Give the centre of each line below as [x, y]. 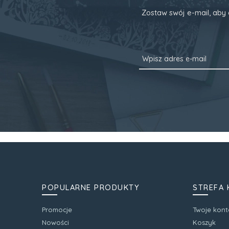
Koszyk [204, 223]
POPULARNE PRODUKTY [91, 187]
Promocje [57, 210]
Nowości [55, 223]
